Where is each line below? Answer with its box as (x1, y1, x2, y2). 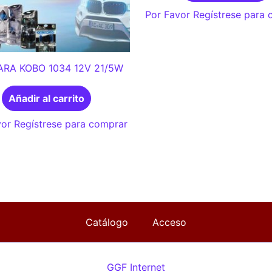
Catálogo (86, 216, 128, 229)
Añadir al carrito (8, 92, 84, 105)
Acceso (152, 216, 186, 229)
